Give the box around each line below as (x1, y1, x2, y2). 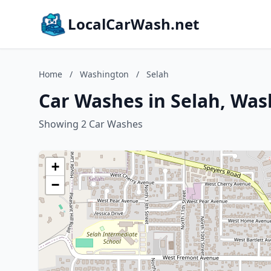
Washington (80, 68, 129, 80)
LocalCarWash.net (68, 14, 199, 34)
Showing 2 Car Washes (39, 117, 143, 131)
